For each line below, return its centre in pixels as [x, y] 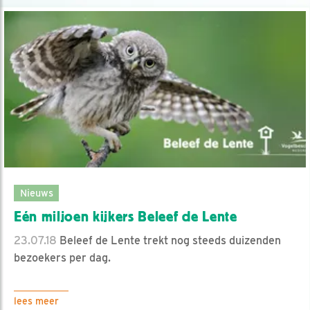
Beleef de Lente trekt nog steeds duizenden [169, 240]
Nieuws [36, 192]
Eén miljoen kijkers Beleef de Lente [126, 216]
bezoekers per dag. [62, 257]
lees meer [36, 301]
